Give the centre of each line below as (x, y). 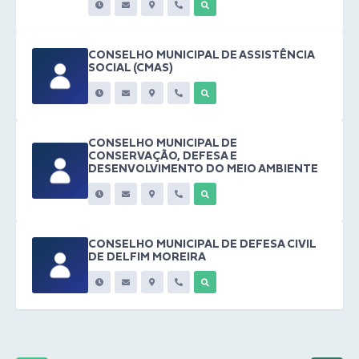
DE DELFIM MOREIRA (147, 257)
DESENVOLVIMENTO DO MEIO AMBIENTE (203, 169)
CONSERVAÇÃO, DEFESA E (163, 156)
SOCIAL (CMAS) (131, 68)
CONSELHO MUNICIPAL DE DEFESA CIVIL (202, 244)
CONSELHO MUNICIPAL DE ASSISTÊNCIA (201, 55)
